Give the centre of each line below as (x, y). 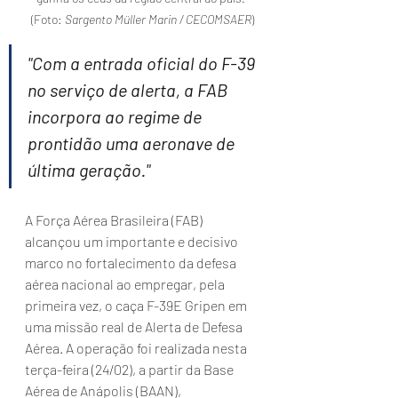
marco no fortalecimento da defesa (132, 262)
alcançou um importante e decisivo (133, 241)
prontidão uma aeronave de (133, 143)
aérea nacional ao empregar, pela (126, 283)
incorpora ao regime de (116, 116)
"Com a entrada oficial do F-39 (143, 63)
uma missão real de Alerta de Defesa (135, 326)
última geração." (89, 169)
